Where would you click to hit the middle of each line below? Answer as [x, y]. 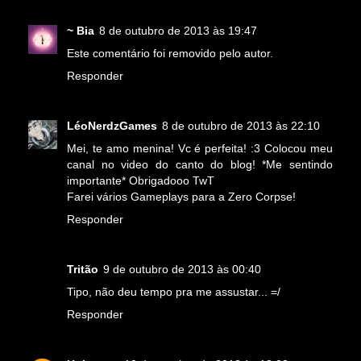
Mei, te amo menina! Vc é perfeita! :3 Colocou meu [200, 149]
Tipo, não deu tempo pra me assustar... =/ [174, 292]
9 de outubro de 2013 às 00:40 [182, 270]
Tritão [83, 270]
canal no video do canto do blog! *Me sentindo [200, 165]
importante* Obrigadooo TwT [141, 181]
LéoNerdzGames [112, 126]
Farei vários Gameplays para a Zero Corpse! [181, 197]
